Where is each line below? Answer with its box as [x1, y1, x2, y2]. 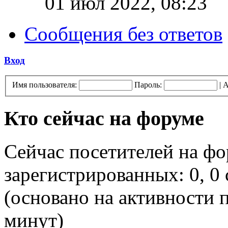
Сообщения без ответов [24, 23, 222, 45]
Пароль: [134, 80, 162, 90]
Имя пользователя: [12, 80, 77, 90]
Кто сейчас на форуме [4, 106, 204, 130]
